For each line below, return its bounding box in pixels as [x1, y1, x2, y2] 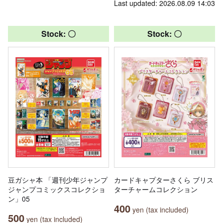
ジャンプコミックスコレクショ [8, 184, 106, 194]
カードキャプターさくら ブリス [114, 174, 214, 185]
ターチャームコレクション [114, 184, 198, 194]
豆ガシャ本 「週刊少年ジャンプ [8, 174, 108, 185]
